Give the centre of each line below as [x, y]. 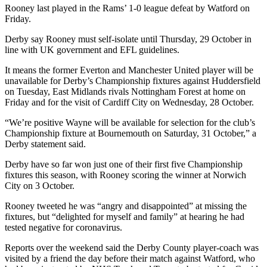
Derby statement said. [45, 144]
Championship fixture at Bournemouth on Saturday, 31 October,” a [131, 133]
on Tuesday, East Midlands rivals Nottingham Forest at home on [125, 91]
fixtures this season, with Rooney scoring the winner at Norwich [125, 175]
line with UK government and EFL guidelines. [92, 49]
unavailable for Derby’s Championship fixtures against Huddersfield [133, 80]
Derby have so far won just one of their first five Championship [124, 164]
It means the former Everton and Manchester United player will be [129, 70]
